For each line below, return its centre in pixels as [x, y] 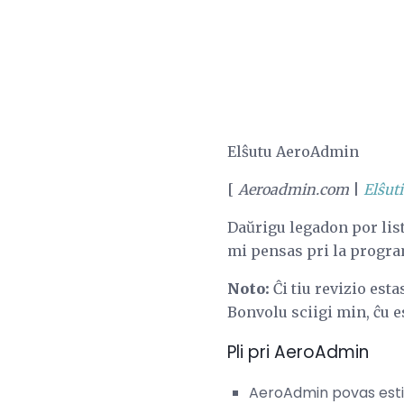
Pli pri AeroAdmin [298, 352]
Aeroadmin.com [294, 190]
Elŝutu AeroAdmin [293, 152]
